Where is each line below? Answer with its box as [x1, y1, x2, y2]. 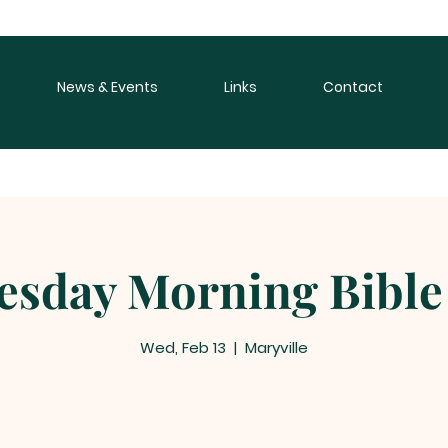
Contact [323, 77, 383, 97]
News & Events [57, 77, 158, 97]
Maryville [245, 336, 308, 358]
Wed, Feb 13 [140, 336, 226, 358]
